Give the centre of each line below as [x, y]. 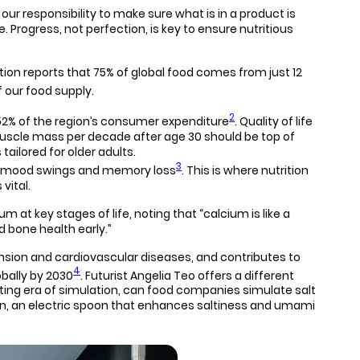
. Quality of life [274, 121]
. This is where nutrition [245, 170]
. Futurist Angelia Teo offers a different [188, 275]
